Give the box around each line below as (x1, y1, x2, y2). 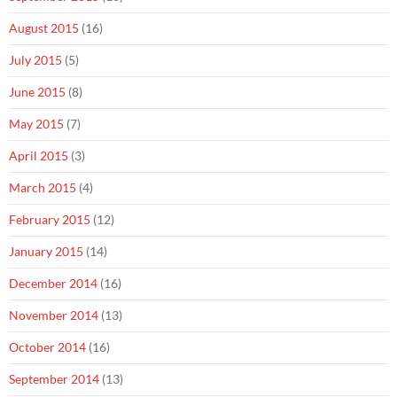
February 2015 (9, 212, 90, 227)
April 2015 (9, 148, 68, 163)
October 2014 (9, 339, 86, 354)
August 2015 (9, 20, 79, 35)
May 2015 (9, 116, 64, 131)
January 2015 (9, 244, 83, 259)
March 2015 (9, 180, 76, 195)
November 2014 (9, 307, 98, 323)
